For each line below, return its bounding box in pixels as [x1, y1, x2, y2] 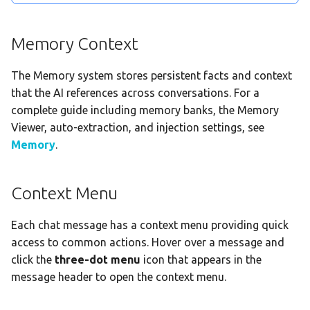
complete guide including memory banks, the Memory [11, 104, 279, 117]
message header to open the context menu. [11, 271, 226, 284]
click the [11, 253, 55, 266]
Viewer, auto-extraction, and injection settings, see [11, 121, 264, 134]
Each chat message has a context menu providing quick [11, 219, 289, 232]
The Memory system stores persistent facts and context [11, 69, 292, 82]
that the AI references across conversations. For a [11, 86, 259, 100]
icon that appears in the [140, 253, 262, 266]
